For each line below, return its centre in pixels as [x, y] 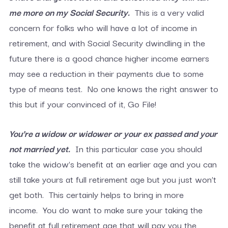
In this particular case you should [137, 148]
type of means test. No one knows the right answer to [113, 88]
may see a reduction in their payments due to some [106, 73]
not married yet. [39, 148]
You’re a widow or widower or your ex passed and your [113, 133]
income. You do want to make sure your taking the [106, 209]
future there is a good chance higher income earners [109, 58]
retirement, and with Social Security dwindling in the [107, 42]
